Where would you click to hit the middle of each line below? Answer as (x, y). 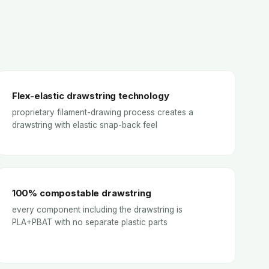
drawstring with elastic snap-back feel (84, 125)
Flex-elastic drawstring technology (90, 96)
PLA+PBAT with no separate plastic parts (89, 222)
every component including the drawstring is (97, 209)
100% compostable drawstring (81, 193)
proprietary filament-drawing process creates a (102, 113)
